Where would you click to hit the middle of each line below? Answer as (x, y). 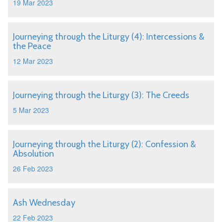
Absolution (33, 154)
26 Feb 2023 (33, 168)
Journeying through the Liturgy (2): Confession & (104, 144)
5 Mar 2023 (31, 110)
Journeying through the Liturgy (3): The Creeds (101, 95)
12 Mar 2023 (33, 61)
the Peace (32, 46)
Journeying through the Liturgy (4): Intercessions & (109, 37)
